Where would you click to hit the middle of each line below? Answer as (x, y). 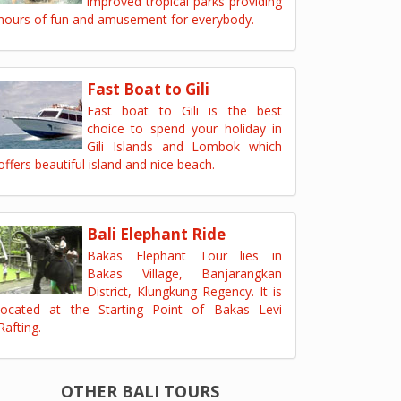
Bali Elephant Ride (156, 234)
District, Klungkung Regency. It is (184, 291)
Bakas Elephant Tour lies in (184, 256)
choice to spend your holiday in (184, 128)
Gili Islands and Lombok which (184, 146)
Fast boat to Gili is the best (184, 111)
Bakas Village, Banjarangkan (184, 273)
